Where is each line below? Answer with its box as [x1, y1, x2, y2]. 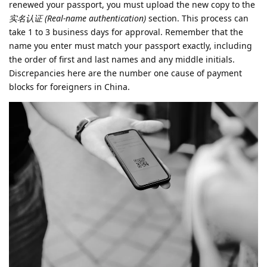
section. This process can [146, 13, 249, 24]
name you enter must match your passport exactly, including [9, 40, 252, 52]
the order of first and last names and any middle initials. [9, 54, 235, 66]
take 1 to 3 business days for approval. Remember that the [9, 26, 243, 38]
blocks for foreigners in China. [9, 81, 130, 93]
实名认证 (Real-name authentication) [9, 13, 146, 24]
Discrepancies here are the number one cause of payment [9, 67, 242, 79]
